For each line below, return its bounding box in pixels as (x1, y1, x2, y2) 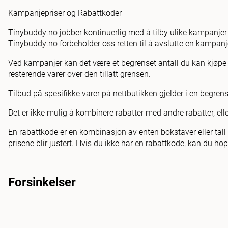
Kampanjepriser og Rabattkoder (8, 7, 122, 18)
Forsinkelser (8, 173, 76, 190)
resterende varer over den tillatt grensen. (8, 68, 151, 79)
